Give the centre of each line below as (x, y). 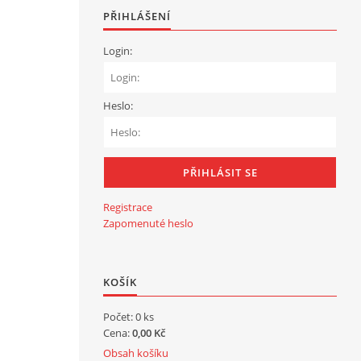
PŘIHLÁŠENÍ (137, 16)
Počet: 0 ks (129, 317)
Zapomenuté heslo (148, 223)
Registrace (128, 207)
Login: (118, 51)
